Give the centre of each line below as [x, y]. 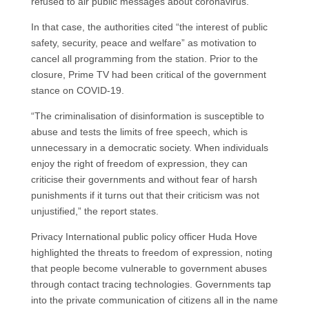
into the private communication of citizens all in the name [154, 300]
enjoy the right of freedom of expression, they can [139, 163]
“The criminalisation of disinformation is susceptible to [147, 116]
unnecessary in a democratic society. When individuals [149, 148]
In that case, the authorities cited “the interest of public [149, 27]
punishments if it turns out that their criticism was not [145, 195]
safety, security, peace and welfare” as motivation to [143, 43]
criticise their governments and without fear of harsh [144, 179]
